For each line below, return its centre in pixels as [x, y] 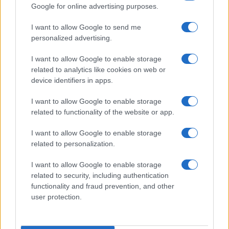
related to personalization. [73, 143]
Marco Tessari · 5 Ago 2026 [47, 112]
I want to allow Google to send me [86, 27]
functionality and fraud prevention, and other [103, 186]
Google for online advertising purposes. [95, 6]
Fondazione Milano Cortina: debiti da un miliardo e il [108, 90]
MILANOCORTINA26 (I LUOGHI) [66, 134]
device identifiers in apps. [72, 80]
